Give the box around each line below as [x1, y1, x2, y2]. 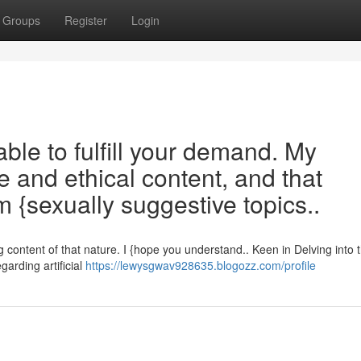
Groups [2, 12, 40, 28]
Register [64, 12, 107, 28]
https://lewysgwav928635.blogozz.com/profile [85, 257, 316, 273]
